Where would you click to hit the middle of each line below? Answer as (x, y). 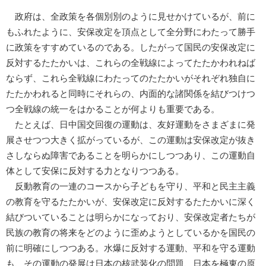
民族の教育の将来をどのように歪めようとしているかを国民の (131, 232)
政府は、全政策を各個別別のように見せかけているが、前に (131, 16)
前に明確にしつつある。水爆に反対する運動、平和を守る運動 (131, 248)
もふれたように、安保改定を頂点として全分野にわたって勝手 (131, 32)
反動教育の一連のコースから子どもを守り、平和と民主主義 (131, 186)
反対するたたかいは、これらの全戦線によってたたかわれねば (131, 63)
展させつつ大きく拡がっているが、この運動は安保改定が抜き (131, 140)
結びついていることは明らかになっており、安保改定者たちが (131, 217)
